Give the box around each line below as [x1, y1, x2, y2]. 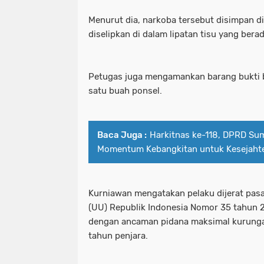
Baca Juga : [97, 130, 147, 141]
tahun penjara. [88, 230, 148, 242]
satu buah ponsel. [88, 85, 162, 97]
